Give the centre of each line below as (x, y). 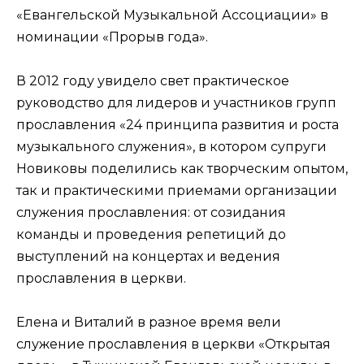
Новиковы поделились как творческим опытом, (182, 168)
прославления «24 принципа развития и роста (178, 124)
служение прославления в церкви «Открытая (173, 344)
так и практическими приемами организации (177, 190)
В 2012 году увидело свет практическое (153, 80)
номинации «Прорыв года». (112, 37)
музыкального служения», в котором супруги (171, 146)
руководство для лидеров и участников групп (176, 102)
